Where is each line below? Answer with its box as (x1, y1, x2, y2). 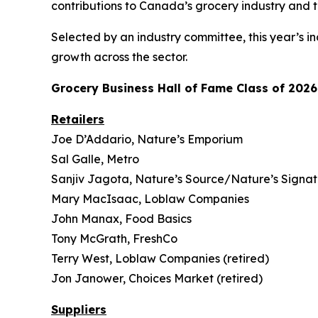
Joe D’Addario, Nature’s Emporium (51, 132, 243, 146)
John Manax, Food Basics (51, 212, 192, 226)
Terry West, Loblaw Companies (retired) (51, 251, 269, 265)
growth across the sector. (51, 50, 187, 64)
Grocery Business (51, 81, 154, 95)
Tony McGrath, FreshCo (51, 231, 177, 246)
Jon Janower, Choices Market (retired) (51, 271, 263, 285)
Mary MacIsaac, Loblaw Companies (51, 192, 249, 206)
